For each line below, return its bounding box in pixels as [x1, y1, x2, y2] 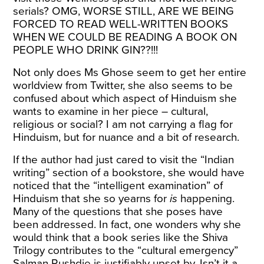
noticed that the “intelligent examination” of [13, 179, 223, 192]
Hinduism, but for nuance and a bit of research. [13, 131, 240, 144]
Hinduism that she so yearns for [13, 192, 170, 205]
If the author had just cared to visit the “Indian [13, 153, 235, 166]
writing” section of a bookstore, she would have [13, 166, 245, 179]
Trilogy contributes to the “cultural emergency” [13, 244, 239, 257]
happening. [177, 192, 235, 205]
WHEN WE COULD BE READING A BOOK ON [13, 31, 237, 44]
